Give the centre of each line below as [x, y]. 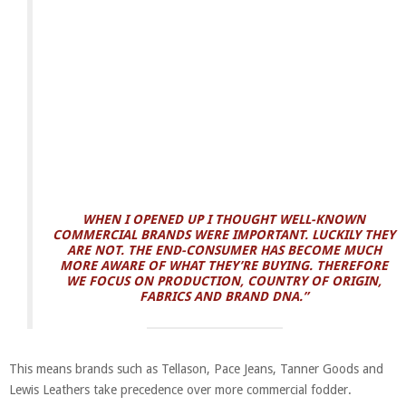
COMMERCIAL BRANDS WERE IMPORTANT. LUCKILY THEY [224, 234]
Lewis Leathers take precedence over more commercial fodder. [180, 389]
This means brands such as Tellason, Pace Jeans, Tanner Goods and [196, 368]
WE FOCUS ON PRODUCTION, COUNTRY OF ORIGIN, [224, 280]
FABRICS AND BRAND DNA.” [224, 296]
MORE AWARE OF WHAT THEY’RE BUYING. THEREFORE [224, 265]
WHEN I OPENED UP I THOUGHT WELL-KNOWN [224, 219]
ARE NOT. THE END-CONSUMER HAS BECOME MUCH [224, 250]
